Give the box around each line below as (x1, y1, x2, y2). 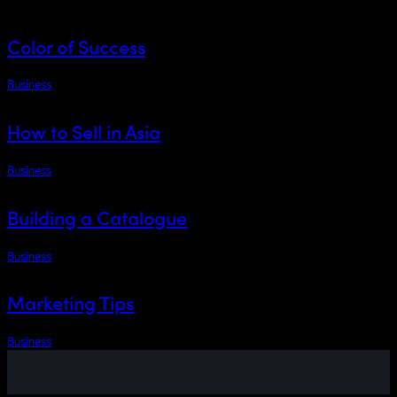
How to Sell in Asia (7, 118, 160, 145)
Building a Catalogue (7, 203, 187, 230)
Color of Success (7, 32, 145, 59)
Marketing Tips (7, 289, 134, 316)
